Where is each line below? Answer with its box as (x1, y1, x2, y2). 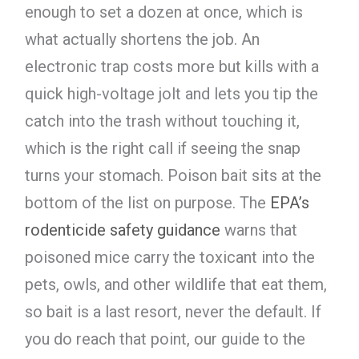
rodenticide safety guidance (24, 220, 220, 240)
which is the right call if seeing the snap (24, 139, 301, 159)
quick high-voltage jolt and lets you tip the (24, 84, 318, 104)
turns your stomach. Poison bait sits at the (24, 166, 321, 186)
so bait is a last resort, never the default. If (24, 302, 321, 322)
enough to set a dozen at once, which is (24, 2, 303, 22)
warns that (220, 220, 297, 240)
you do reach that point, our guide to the (24, 329, 305, 349)
